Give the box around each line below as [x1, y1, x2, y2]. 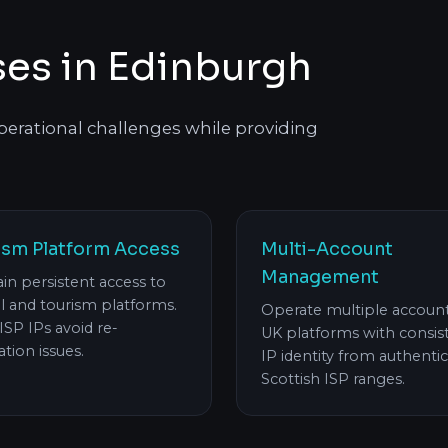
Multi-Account [261, 238, 393, 261]
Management [261, 266, 379, 289]
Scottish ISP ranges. [261, 370, 405, 389]
